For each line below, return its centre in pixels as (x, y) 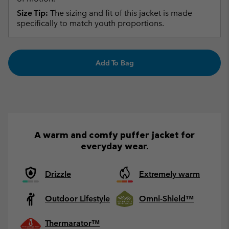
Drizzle (58, 174)
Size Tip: (32, 13)
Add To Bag (114, 63)
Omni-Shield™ (166, 198)
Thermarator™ (72, 223)
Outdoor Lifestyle (77, 198)
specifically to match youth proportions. (90, 23)
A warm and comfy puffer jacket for (114, 134)
